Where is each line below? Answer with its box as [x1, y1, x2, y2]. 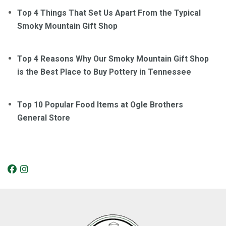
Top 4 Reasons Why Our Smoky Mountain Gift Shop [17, 54, 209, 64]
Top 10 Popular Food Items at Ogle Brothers [17, 100, 183, 110]
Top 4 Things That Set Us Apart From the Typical [17, 8, 201, 18]
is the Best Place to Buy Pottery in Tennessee [17, 67, 191, 77]
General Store [17, 113, 70, 123]
